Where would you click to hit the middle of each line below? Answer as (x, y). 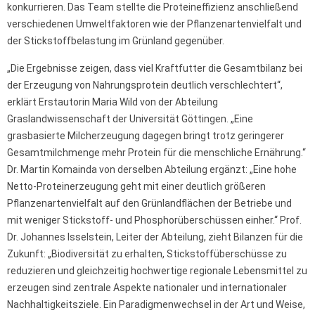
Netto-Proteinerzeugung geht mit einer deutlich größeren (136, 187)
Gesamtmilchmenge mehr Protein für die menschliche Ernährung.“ (156, 153)
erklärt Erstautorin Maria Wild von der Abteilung (112, 102)
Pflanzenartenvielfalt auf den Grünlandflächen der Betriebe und (149, 204)
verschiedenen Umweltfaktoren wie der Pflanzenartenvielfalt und (154, 24)
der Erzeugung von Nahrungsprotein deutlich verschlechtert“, (145, 85)
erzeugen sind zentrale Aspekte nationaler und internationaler (147, 288)
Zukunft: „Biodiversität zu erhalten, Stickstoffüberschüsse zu (147, 254)
